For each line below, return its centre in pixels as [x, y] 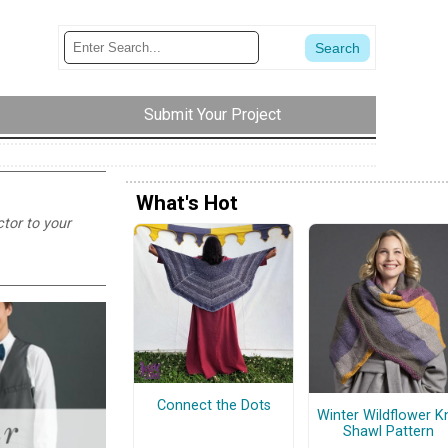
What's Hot [187, 202]
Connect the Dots [213, 405]
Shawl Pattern [388, 431]
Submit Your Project [212, 115]
